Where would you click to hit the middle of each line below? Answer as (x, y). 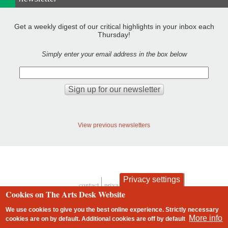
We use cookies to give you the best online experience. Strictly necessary (112, 210)
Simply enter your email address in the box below (114, 54)
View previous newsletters (114, 125)
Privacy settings (151, 179)
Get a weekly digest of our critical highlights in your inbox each (114, 27)
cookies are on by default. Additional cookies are (77, 219)
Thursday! (114, 35)
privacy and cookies (132, 185)
